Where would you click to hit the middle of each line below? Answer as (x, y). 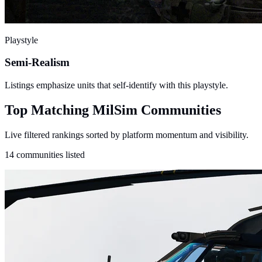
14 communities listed (45, 154)
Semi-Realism (37, 63)
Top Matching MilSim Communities (113, 110)
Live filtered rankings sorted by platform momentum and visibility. (127, 135)
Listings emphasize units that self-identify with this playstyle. (116, 85)
